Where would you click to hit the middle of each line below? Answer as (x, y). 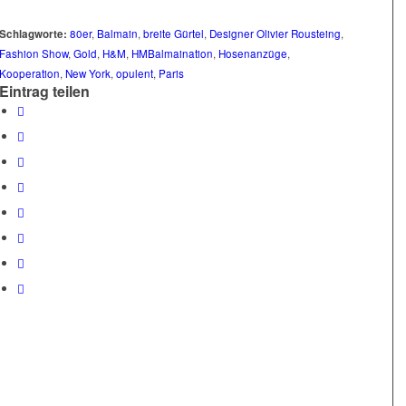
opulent (135, 74)
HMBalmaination (172, 54)
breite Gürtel (174, 34)
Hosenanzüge (253, 54)
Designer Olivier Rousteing (275, 34)
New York (88, 74)
